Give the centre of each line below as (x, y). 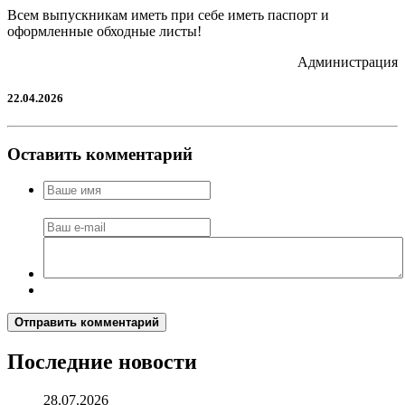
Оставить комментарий (100, 154)
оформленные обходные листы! (104, 32)
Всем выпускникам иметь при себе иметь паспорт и (168, 15)
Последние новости (102, 362)
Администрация (348, 62)
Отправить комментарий (87, 323)
